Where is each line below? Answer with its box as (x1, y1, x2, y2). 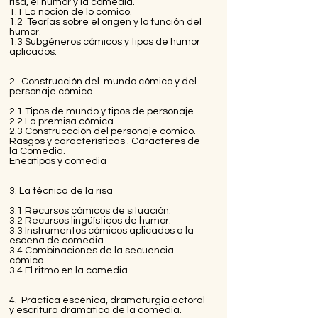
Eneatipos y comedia (9, 155, 106, 166)
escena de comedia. (9, 235, 106, 246)
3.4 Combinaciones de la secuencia (9, 245, 174, 256)
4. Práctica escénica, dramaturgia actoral (9, 295, 205, 305)
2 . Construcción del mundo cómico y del (9, 76, 197, 87)
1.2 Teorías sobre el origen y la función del (9, 16, 202, 27)
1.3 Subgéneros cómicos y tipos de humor (9, 36, 200, 47)
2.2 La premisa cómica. (9, 116, 116, 126)
